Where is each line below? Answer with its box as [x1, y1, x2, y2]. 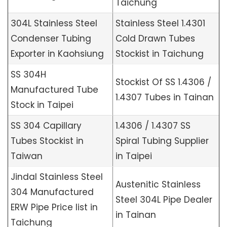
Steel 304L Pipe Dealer [116, 194, 212, 206]
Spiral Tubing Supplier [116, 135, 209, 147]
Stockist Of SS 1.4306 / [116, 76, 211, 88]
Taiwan [11, 150, 43, 162]
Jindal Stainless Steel [11, 171, 103, 183]
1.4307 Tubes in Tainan [116, 91, 214, 103]
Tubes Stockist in [11, 135, 84, 147]
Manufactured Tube [11, 84, 98, 96]
